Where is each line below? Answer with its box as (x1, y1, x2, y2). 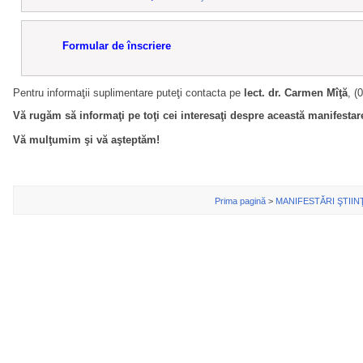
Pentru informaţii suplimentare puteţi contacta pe (13, 87, 244, 100)
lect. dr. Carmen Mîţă (244, 87, 348, 100)
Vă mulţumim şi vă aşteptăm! (13, 134, 160, 147)
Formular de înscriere (62, 40, 171, 53)
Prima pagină (215, 196, 266, 207)
